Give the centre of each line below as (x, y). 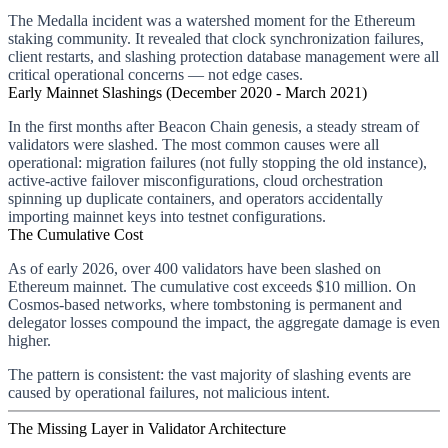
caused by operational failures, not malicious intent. (169, 392)
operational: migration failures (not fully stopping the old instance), (217, 162)
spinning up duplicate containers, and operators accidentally (195, 198)
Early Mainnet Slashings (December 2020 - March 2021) (187, 92)
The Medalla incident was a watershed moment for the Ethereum (211, 20)
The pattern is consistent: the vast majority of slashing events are (209, 374)
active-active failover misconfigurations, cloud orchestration (195, 180)
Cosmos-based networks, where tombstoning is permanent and (205, 304)
